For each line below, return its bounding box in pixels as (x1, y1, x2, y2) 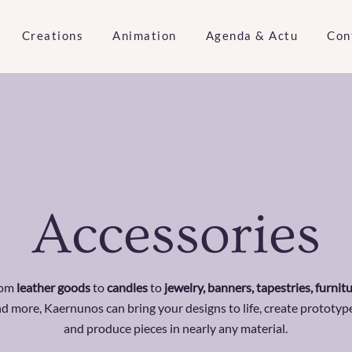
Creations (21, 28, 83, 42)
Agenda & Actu (205, 28, 298, 42)
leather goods (16, 280, 90, 295)
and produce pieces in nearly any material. (64, 321, 288, 335)
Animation (112, 28, 177, 42)
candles (104, 280, 148, 295)
